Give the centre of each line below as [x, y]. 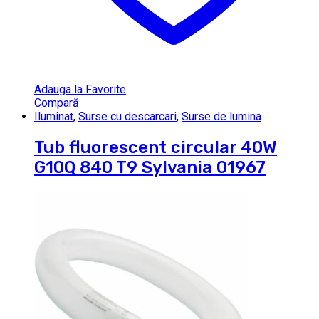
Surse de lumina [221, 117]
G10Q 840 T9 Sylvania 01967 [150, 168]
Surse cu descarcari [127, 117]
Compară [57, 103]
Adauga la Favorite [80, 90]
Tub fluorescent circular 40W [156, 148]
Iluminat [54, 117]
